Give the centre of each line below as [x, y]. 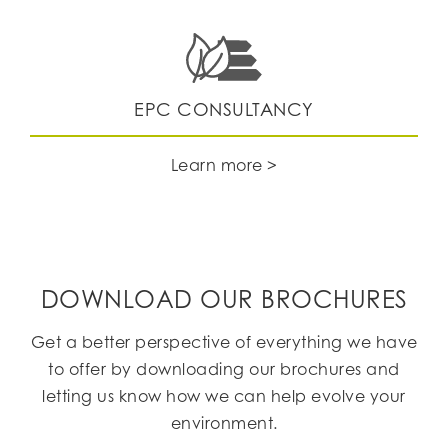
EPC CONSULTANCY [224, 109]
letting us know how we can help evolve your [224, 396]
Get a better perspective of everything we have [224, 342]
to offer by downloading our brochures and [224, 369]
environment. [224, 423]
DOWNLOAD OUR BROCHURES [224, 299]
